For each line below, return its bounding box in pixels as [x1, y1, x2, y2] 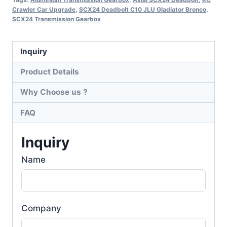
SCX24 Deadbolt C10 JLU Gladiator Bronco [79, 6, 206, 14]
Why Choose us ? [20, 87, 88, 97]
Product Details [20, 67, 80, 77]
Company [21, 203, 61, 214]
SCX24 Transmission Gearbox [12, 15, 101, 23]
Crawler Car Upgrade [12, 6, 75, 14]
